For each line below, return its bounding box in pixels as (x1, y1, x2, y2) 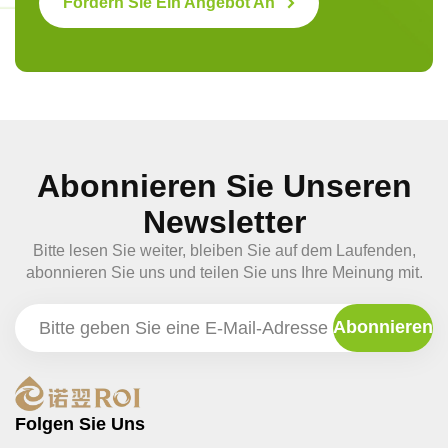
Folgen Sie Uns (15, 414, 145, 435)
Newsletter (142, 203, 306, 240)
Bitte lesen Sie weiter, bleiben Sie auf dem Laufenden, (32, 241, 416, 259)
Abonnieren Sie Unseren (36, 167, 412, 204)
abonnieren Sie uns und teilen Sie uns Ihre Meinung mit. (25, 263, 423, 281)
